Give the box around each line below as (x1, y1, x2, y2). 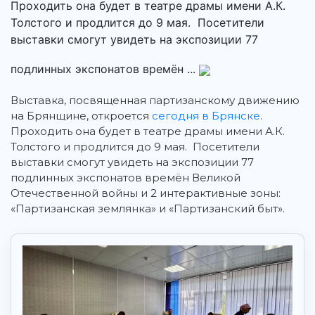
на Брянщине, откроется (11, 109, 152, 123)
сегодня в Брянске (152, 109, 260, 123)
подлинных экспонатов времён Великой (11, 171, 240, 185)
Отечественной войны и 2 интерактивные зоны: (11, 186, 281, 200)
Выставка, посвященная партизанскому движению (11, 94, 300, 108)
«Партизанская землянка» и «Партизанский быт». (11, 202, 285, 216)
